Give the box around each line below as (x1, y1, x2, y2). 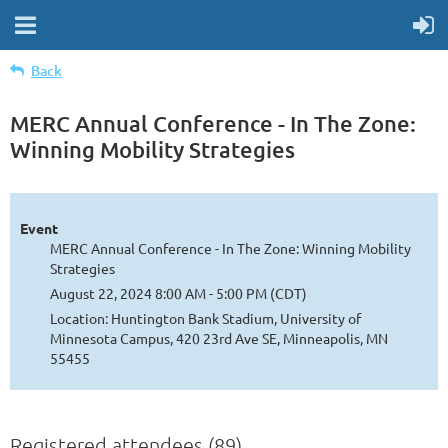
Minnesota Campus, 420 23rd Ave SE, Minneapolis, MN (50, 329, 388, 347)
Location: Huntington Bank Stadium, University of (50, 309, 361, 327)
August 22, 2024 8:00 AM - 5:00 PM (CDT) (50, 284, 307, 302)
